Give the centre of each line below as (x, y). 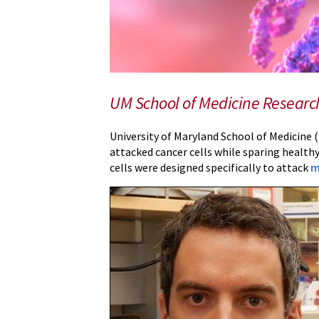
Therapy (95, 67)
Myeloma (98, 118)
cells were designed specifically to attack (210, 167)
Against (94, 84)
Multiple (95, 101)
